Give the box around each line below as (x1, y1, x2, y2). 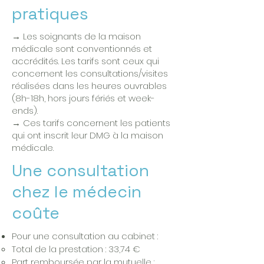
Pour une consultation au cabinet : (12, 230, 158, 242)
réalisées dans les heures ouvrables (12, 80, 167, 92)
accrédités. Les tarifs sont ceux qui (12, 55, 159, 67)
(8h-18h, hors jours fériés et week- (12, 92, 155, 104)
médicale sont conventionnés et (12, 42, 152, 55)
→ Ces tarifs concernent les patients (12, 117, 170, 129)
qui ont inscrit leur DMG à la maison (12, 129, 163, 141)
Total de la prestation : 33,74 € (12, 243, 140, 255)
